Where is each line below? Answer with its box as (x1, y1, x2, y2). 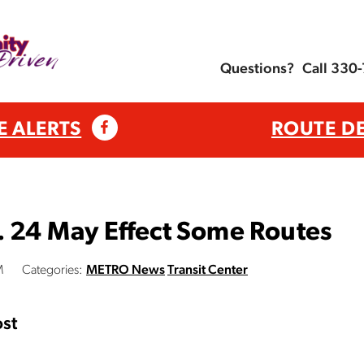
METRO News (86, 264, 165, 277)
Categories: (22, 264, 83, 277)
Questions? (220, 62, 294, 78)
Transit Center (167, 264, 248, 277)
